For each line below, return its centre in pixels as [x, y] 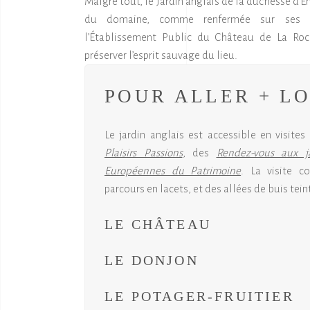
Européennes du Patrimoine [173, 171]
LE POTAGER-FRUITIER [199, 296]
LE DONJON [152, 260]
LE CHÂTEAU [158, 224]
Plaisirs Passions [144, 153]
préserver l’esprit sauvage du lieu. [161, 55]
